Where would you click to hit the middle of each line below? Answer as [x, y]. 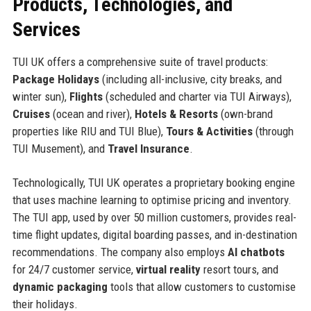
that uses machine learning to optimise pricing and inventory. [152, 200]
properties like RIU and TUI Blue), [89, 132]
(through [273, 132]
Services [46, 30]
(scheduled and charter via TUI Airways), [197, 97]
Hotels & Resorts [176, 114]
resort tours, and [239, 270]
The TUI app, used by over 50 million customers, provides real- [154, 218]
